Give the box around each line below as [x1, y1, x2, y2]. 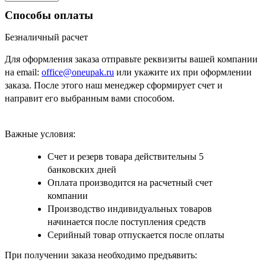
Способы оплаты [5, 8, 93, 21]
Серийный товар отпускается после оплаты [47, 230, 224, 240]
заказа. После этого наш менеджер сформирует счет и [5, 80, 223, 91]
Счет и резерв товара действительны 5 [47, 151, 204, 162]
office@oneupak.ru [42, 67, 114, 78]
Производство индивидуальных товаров [47, 204, 212, 214]
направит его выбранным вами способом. [5, 93, 175, 104]
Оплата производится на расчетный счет [47, 178, 213, 188]
